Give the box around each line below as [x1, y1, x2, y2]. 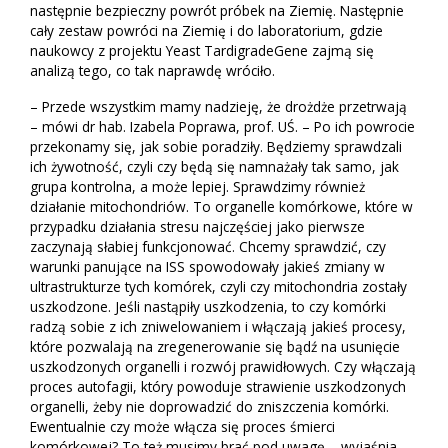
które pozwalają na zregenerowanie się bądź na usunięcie [30, 336, 400, 356]
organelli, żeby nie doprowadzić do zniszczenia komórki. [30, 396, 389, 416]
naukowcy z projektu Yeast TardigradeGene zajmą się [30, 40, 374, 60]
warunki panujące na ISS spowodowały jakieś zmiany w [30, 256, 385, 276]
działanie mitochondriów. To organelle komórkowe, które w [30, 196, 413, 216]
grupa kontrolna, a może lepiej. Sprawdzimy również [30, 176, 365, 196]
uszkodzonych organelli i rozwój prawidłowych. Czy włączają [30, 356, 416, 376]
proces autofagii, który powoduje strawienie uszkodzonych [30, 376, 406, 396]
